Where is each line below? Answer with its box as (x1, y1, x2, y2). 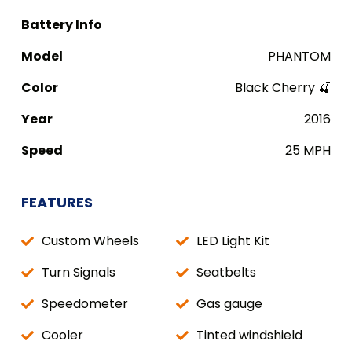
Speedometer (42, 295, 128, 313)
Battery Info (21, 16, 102, 34)
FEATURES (21, 192, 93, 212)
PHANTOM (268, 47, 331, 65)
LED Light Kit (196, 232, 269, 250)
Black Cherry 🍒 (235, 79, 331, 97)
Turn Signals (42, 263, 115, 281)
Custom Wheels (42, 232, 139, 250)
